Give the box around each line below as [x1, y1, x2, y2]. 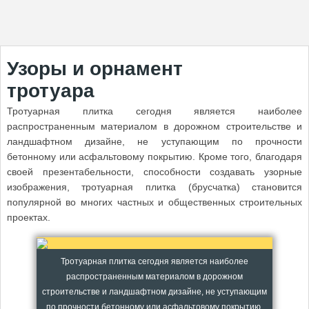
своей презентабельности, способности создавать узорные [6, 166, 303, 177]
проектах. [6, 212, 50, 223]
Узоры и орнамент [6, 58, 183, 79]
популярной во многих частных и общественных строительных [6, 197, 303, 208]
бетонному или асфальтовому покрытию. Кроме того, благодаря [6, 151, 303, 162]
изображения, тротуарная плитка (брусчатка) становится [6, 181, 303, 192]
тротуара [6, 80, 94, 101]
